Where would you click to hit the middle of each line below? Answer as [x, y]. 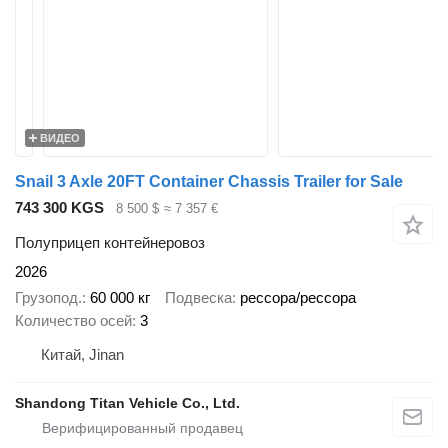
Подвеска [198, 298]
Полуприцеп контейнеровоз [110, 242]
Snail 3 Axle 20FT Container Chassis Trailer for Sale [209, 181]
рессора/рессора [298, 298]
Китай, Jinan [82, 355]
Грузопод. [48, 298]
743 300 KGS [59, 207]
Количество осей [73, 321]
